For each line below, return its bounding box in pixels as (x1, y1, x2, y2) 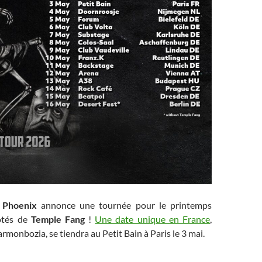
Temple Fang (30, 213, 85, 225)
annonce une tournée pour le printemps (36, 199, 212, 211)
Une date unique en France (95, 213, 211, 225)
